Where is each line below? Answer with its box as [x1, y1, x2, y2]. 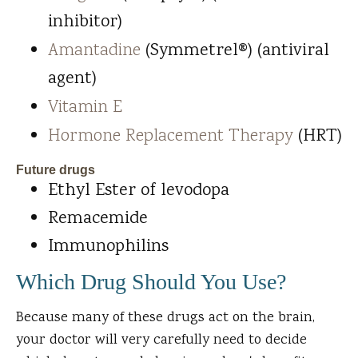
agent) [48, 66, 97, 93]
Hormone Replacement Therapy [48, 124, 293, 149]
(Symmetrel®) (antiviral [141, 38, 329, 65]
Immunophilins [48, 234, 169, 261]
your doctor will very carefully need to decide [16, 330, 307, 352]
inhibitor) [48, 10, 122, 36]
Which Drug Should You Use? [16, 269, 286, 295]
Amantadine [48, 38, 141, 64]
